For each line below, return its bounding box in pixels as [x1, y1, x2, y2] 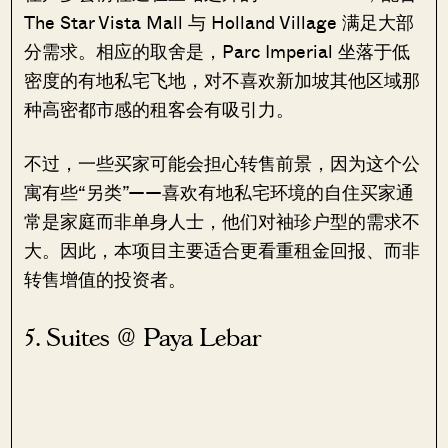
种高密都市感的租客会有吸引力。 [24, 95, 295, 122]
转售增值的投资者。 [24, 265, 187, 292]
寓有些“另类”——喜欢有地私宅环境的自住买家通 [24, 178, 415, 205]
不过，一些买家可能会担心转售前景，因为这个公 [24, 149, 421, 176]
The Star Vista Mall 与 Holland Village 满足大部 [24, 8, 415, 35]
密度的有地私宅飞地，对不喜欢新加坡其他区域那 [24, 66, 421, 93]
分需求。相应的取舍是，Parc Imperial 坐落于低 [24, 37, 411, 64]
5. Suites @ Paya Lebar [24, 322, 262, 352]
